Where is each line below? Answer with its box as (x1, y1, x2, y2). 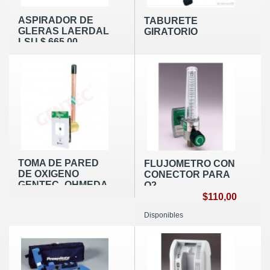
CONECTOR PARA (143, 169, 230, 180)
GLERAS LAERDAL (18, 25, 109, 36)
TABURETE (143, 15, 198, 26)
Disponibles (143, 210, 183, 219)
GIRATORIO (143, 26, 198, 37)
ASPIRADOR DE (18, 14, 93, 25)
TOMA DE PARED (18, 158, 99, 169)
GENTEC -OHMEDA (18, 180, 108, 190)
